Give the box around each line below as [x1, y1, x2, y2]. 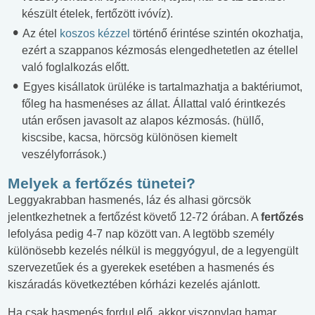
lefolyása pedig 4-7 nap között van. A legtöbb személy [8, 228, 274, 240]
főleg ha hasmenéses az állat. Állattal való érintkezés [22, 98, 285, 110]
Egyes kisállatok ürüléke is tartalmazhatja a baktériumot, [20, 81, 302, 94]
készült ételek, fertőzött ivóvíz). [22, 8, 173, 20]
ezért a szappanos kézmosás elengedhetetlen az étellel [22, 44, 298, 57]
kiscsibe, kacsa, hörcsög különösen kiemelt [22, 131, 237, 144]
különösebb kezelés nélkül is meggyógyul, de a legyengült [8, 245, 298, 257]
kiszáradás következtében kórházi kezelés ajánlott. [8, 278, 260, 291]
